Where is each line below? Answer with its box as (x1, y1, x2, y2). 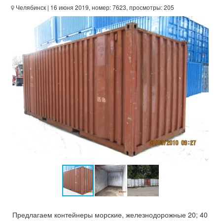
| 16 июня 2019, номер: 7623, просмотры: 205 (46, 2, 174, 11)
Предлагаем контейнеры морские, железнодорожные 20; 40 (12, 209, 208, 220)
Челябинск (14, 2, 46, 11)
